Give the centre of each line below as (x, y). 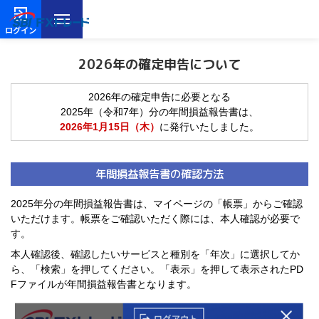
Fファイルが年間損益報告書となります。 (104, 284)
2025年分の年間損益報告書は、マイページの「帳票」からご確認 (157, 204)
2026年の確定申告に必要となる (159, 97)
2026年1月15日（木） (110, 127)
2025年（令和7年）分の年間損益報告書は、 (159, 112)
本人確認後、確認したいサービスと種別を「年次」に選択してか (155, 254)
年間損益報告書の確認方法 (159, 174)
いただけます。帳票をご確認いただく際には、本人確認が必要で (155, 219)
